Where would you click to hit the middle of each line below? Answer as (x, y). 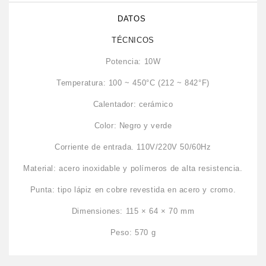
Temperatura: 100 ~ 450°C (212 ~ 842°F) (133, 83)
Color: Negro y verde (133, 125)
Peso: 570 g (133, 232)
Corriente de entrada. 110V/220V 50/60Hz (133, 147)
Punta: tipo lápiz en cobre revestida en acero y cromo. (133, 189)
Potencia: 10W (133, 61)
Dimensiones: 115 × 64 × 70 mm (133, 211)
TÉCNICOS (133, 40)
